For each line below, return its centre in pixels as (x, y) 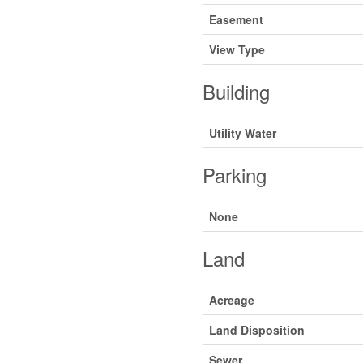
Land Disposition (256, 329)
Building (236, 91)
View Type (237, 49)
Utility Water (242, 132)
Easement (236, 19)
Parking (234, 174)
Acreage (231, 299)
